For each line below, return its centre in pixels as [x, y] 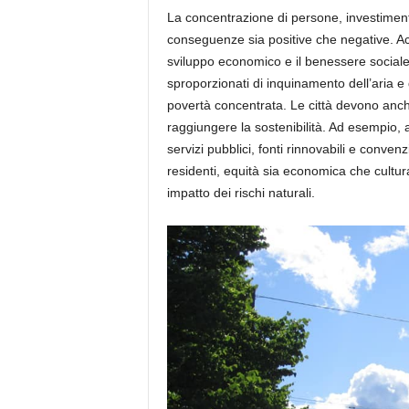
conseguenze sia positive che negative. [281, 40]
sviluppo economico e [231, 62]
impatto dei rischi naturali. [241, 193]
